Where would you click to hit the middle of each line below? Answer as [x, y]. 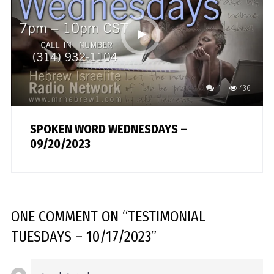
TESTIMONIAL [166, 217]
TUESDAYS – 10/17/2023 [81, 237]
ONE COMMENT [54, 217]
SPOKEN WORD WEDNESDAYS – [108, 129]
